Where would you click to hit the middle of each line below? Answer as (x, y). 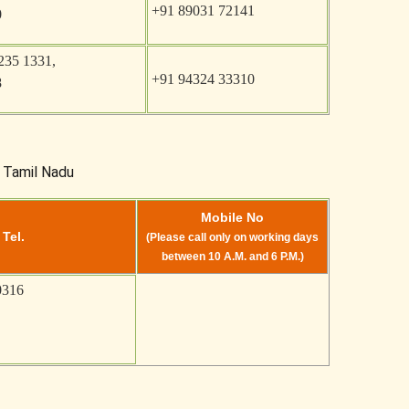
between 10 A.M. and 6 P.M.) (232, 256)
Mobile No (232, 217)
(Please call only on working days (232, 237)
